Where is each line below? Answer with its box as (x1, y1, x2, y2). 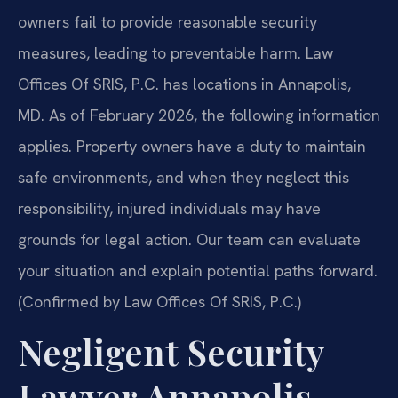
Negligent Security (18, 328, 323, 376)
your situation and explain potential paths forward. (18, 259, 378, 281)
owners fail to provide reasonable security (18, 11, 317, 32)
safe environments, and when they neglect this (18, 166, 349, 187)
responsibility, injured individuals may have (18, 197, 321, 219)
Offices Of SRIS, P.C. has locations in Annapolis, (18, 73, 351, 94)
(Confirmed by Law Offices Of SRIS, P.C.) (18, 291, 301, 312)
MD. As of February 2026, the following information (18, 104, 380, 125)
